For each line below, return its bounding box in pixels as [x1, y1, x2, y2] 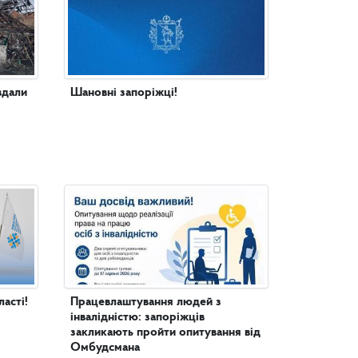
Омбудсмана [70, 341, 140, 355]
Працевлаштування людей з [70, 296, 221, 309]
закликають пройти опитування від [70, 326, 261, 340]
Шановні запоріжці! [70, 86, 177, 100]
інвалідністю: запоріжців [70, 311, 205, 324]
